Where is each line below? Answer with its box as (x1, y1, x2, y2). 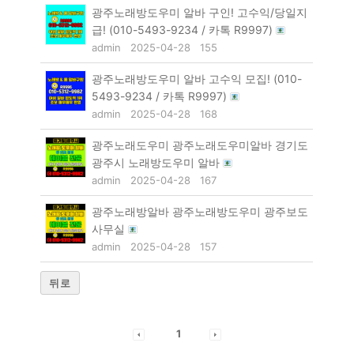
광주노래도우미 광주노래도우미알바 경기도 (92, 138, 309, 153)
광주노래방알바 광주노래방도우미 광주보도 (92, 205, 309, 219)
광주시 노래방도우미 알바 (92, 156, 224, 170)
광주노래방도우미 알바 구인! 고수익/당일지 (92, 6, 308, 20)
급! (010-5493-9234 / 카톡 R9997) (92, 23, 277, 37)
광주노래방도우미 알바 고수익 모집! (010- (92, 72, 303, 86)
